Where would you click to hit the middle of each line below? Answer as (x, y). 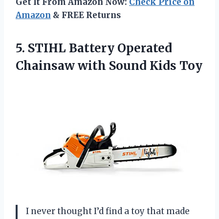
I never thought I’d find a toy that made (108, 211)
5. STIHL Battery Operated (94, 48)
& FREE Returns (86, 15)
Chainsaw (47, 66)
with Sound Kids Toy (140, 66)
